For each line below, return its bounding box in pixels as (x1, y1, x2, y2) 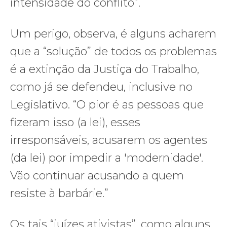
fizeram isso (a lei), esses (10, 115, 140, 129)
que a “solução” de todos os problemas (10, 44, 217, 58)
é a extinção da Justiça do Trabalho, (10, 62, 199, 76)
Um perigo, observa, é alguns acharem (10, 26, 216, 41)
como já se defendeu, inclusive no (10, 80, 193, 94)
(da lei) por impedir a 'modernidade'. (10, 150, 203, 165)
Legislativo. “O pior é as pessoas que (10, 97, 204, 111)
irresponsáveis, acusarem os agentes (10, 133, 207, 147)
